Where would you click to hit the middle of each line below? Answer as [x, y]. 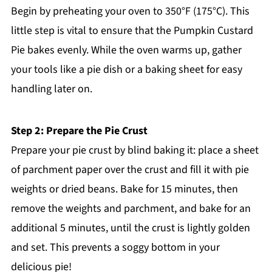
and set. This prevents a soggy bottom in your [115, 248]
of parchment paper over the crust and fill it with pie [130, 170]
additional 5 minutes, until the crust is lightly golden [130, 228]
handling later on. [51, 89]
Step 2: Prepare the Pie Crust [79, 131]
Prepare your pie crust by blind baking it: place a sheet [134, 151]
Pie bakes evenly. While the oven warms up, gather [126, 50]
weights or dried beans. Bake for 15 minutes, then [124, 189]
